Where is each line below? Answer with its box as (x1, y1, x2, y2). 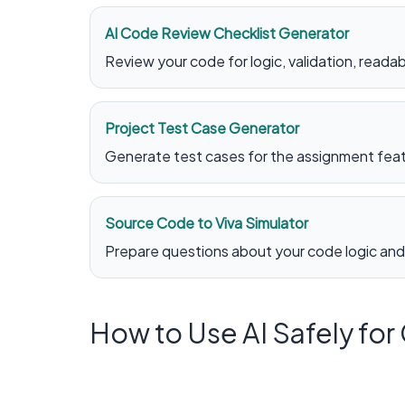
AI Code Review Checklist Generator (105, 23, 349, 42)
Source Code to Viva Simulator (105, 212, 308, 232)
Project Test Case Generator (105, 118, 299, 137)
